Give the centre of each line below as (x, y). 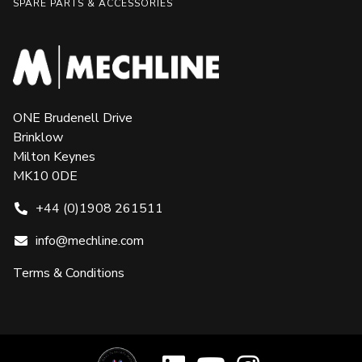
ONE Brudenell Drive (73, 118)
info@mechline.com (90, 240)
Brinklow (38, 137)
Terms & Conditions (69, 273)
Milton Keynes (54, 156)
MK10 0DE (45, 176)
